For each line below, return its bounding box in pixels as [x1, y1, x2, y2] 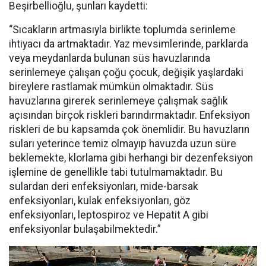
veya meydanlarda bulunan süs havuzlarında [9, 52, 210, 65]
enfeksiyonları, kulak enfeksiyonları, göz [9, 195, 191, 207]
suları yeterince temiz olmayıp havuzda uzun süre [9, 138, 236, 150]
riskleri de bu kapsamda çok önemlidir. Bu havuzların [9, 123, 249, 136]
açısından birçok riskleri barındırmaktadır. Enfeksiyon [9, 109, 250, 122]
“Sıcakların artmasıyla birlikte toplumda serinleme [9, 24, 236, 36]
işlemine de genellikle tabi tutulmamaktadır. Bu [9, 166, 223, 179]
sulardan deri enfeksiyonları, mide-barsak [9, 180, 198, 193]
